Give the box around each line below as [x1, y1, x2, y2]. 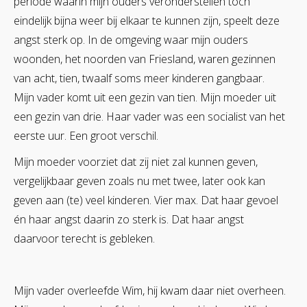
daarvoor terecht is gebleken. [14, 230, 155, 246]
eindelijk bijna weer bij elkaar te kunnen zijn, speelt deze [14, 12, 280, 28]
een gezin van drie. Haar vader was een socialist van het [14, 108, 285, 124]
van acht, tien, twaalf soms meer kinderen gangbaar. [14, 70, 265, 86]
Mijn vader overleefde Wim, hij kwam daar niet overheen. [14, 282, 286, 298]
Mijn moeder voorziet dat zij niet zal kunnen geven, [14, 153, 258, 169]
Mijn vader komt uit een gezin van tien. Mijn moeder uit [14, 89, 276, 105]
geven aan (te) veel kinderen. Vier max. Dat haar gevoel [14, 192, 278, 208]
